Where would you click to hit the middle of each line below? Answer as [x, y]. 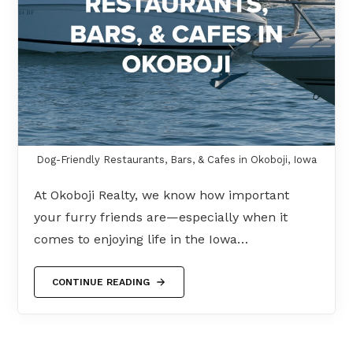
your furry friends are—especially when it [161, 217]
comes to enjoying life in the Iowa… [141, 239]
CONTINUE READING [101, 282]
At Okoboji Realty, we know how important [162, 195]
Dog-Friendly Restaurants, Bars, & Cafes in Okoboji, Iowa [176, 159]
